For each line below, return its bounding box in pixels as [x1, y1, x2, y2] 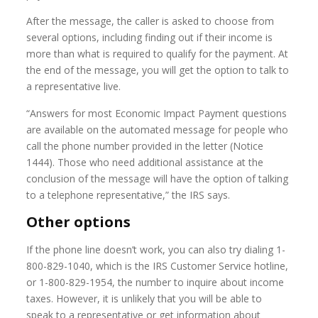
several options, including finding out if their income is [26, 31, 273, 44]
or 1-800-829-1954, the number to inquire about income [26, 275, 285, 289]
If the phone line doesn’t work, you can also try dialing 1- [26, 243, 286, 256]
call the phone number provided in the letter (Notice [26, 139, 264, 153]
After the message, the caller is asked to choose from [26, 14, 275, 28]
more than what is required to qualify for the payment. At [26, 47, 289, 60]
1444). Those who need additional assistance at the [26, 155, 264, 169]
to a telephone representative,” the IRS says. [26, 188, 231, 202]
